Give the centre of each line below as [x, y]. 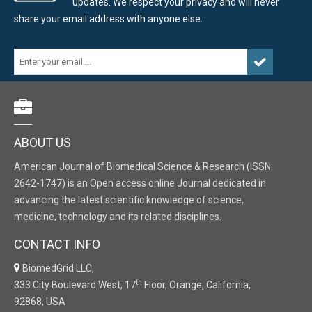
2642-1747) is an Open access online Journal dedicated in [140, 183]
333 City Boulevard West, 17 [75, 285]
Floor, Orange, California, [196, 285]
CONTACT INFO [57, 244]
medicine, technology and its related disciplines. [118, 217]
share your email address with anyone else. [108, 19]
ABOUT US [42, 142]
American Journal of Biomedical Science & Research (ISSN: [143, 166]
